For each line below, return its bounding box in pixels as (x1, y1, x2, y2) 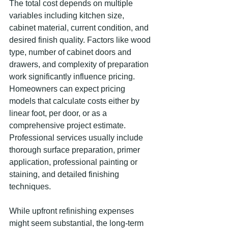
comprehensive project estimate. (9, 121, 128, 130)
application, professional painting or (9, 158, 139, 166)
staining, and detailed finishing (9, 170, 121, 179)
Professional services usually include (9, 133, 145, 142)
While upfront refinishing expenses (9, 207, 136, 215)
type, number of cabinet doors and (9, 48, 133, 56)
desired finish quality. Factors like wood (9, 36, 153, 44)
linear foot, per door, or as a (9, 109, 109, 118)
